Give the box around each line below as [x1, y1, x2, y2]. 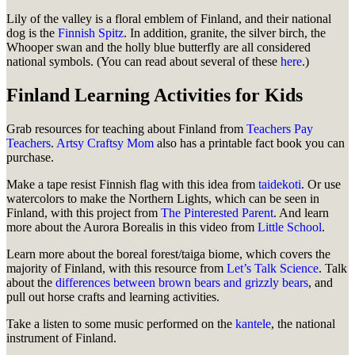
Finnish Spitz [58, 26, 124, 40]
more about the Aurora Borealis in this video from [6, 220, 258, 235]
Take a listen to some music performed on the [6, 317, 235, 331]
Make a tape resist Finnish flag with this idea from [6, 177, 258, 192]
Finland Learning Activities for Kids [6, 85, 307, 106]
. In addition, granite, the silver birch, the [124, 26, 326, 40]
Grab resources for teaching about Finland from [6, 122, 246, 136]
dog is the [6, 26, 58, 40]
